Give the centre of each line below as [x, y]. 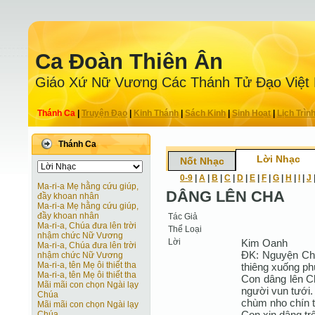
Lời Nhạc [278, 159]
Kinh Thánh [156, 113]
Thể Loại [185, 229]
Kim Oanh [264, 243]
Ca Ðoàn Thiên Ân [129, 62]
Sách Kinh [205, 113]
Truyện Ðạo [104, 113]
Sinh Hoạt [251, 113]
